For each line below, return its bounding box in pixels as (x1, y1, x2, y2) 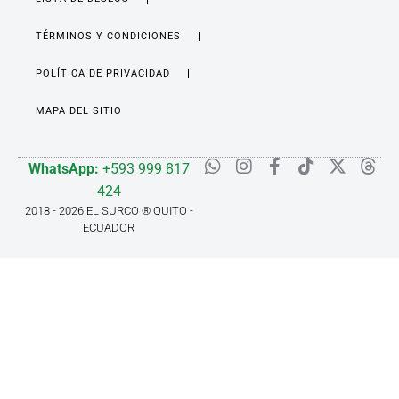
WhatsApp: (28, 159, 99, 177)
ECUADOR (83, 220, 134, 234)
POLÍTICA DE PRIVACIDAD (36, 67, 170, 79)
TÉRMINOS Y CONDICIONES (36, 29, 181, 42)
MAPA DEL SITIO (36, 104, 122, 117)
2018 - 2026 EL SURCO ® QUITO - (24, 203, 193, 217)
